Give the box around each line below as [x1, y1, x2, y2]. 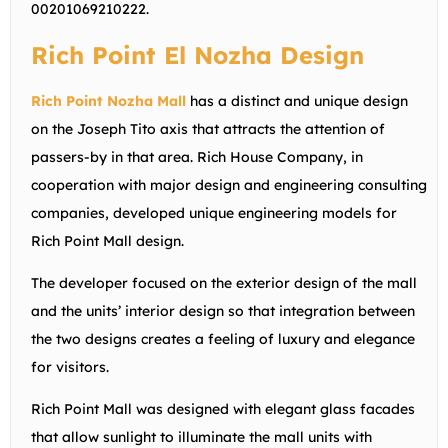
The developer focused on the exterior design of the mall [31, 273, 417, 292]
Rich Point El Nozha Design [31, 39, 364, 70]
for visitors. [31, 357, 113, 376]
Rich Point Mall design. [31, 231, 188, 250]
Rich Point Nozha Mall [31, 91, 186, 110]
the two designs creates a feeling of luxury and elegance [31, 329, 415, 348]
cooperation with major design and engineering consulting [31, 175, 427, 194]
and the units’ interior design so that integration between [31, 301, 415, 320]
